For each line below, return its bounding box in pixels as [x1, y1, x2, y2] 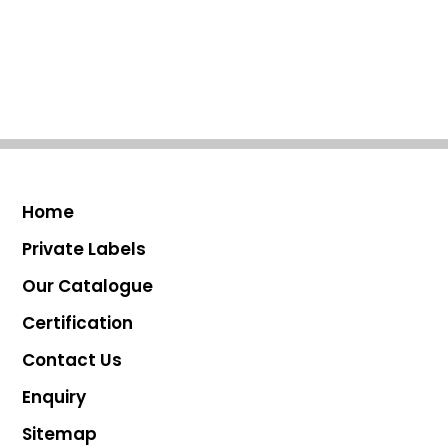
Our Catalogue [22, 274, 154, 298]
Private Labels [22, 237, 147, 261]
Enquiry [22, 385, 87, 409]
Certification [22, 311, 134, 335]
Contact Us [22, 348, 123, 372]
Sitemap [22, 422, 98, 446]
